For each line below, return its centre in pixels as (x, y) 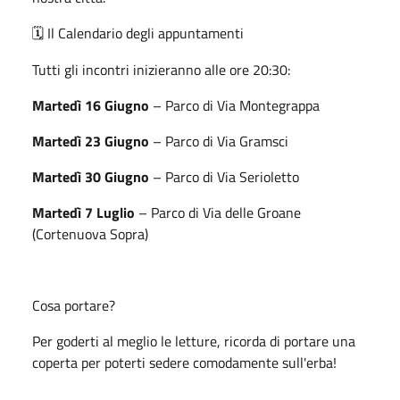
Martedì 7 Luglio (83, 212)
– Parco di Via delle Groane (218, 212)
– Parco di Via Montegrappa (234, 105)
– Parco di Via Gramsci (219, 141)
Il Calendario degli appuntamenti (144, 33)
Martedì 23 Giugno (91, 141)
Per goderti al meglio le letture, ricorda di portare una (194, 341)
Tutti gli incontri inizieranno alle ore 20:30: (161, 69)
